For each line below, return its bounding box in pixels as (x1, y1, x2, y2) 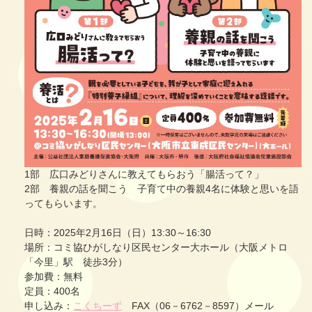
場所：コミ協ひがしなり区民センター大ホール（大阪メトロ (24, 242, 288, 253)
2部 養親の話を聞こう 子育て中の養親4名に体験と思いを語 (24, 183, 299, 195)
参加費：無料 (24, 271, 83, 283)
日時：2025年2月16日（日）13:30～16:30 (24, 227, 211, 239)
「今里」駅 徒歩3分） (24, 256, 127, 268)
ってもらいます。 (24, 198, 102, 210)
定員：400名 (24, 286, 80, 297)
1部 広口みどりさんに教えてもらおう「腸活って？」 (24, 169, 264, 180)
